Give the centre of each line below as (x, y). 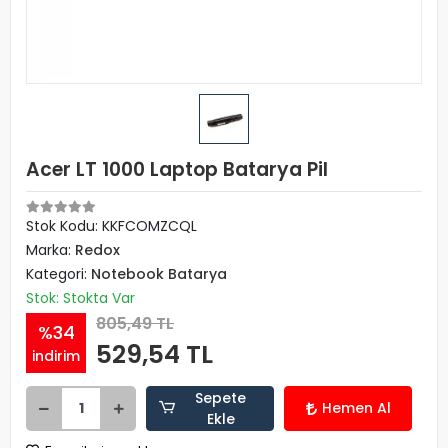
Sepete (221, 397)
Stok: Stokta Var (80, 298)
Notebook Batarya (159, 274)
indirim (56, 355)
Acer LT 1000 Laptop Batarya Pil (177, 169)
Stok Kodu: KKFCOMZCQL (111, 226)
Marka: (50, 250)
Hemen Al (356, 408)
